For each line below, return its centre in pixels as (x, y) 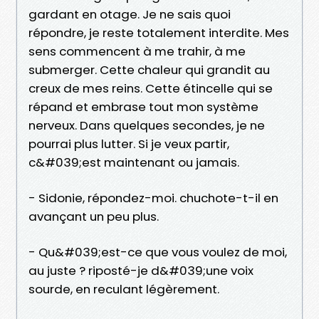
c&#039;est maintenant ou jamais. (134, 162)
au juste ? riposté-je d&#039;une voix (141, 270)
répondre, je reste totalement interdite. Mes (159, 32)
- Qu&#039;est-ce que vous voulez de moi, (158, 252)
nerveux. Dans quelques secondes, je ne (147, 125)
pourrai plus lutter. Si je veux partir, (129, 143)
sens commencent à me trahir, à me (137, 51)
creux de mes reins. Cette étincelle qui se (151, 88)
